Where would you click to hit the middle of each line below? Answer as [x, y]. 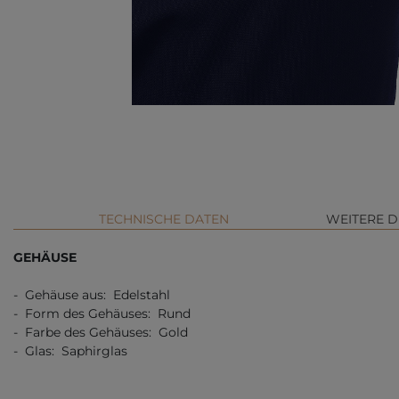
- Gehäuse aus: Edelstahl [92, 295]
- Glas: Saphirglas [70, 351]
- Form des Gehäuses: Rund [102, 314]
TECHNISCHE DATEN [164, 220]
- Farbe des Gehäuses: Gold [101, 333]
